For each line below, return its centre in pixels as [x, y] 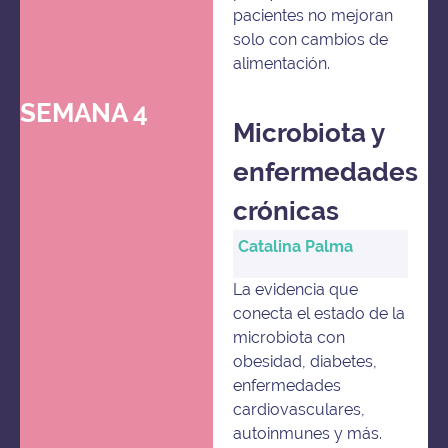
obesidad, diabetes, [305, 362]
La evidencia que [296, 290]
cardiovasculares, [299, 410]
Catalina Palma [296, 246]
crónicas [286, 211]
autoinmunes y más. [308, 434]
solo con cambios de [311, 40]
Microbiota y [309, 133]
